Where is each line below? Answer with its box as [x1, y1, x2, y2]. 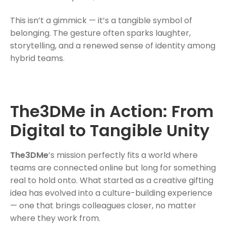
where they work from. [10, 212, 100, 224]
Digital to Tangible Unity [10, 119, 209, 142]
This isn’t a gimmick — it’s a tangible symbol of [10, 15, 192, 27]
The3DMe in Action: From [10, 99, 213, 123]
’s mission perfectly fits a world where [48, 149, 198, 161]
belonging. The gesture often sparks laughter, [10, 27, 191, 39]
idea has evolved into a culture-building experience [10, 187, 212, 199]
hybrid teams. [10, 52, 65, 65]
